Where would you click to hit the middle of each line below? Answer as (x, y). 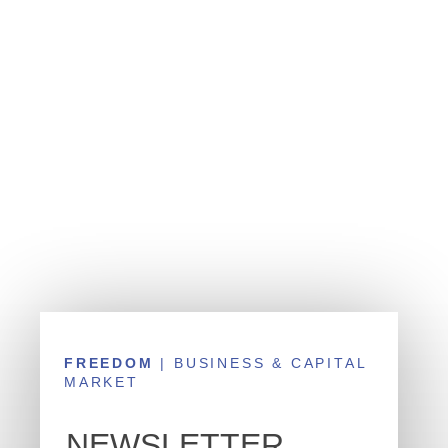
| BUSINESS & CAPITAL (260, 363)
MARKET (101, 382)
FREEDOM (109, 363)
